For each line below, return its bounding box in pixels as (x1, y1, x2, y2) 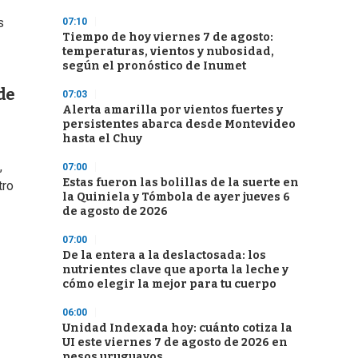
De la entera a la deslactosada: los (62, 249, 266, 262)
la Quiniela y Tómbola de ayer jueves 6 (62, 190, 290, 204)
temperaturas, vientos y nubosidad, (62, 45, 274, 58)
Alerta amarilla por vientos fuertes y (62, 103, 283, 117)
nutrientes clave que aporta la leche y (62, 263, 288, 276)
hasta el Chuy (62, 132, 142, 145)
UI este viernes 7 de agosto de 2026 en (62, 336, 288, 349)
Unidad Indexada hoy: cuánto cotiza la (62, 321, 292, 335)
